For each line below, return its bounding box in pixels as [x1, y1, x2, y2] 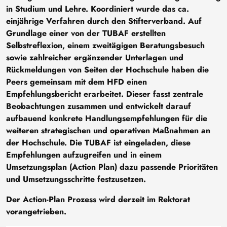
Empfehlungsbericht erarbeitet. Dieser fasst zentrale [6, 88, 203, 100]
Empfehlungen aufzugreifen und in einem [6, 148, 162, 161]
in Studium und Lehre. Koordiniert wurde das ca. [6, 3, 189, 15]
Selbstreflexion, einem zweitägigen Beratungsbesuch [6, 39, 205, 51]
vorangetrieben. [6, 205, 69, 217]
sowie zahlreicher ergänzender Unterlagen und [6, 51, 183, 63]
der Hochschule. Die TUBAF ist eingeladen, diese [6, 136, 191, 148]
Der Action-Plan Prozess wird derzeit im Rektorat [6, 193, 190, 205]
